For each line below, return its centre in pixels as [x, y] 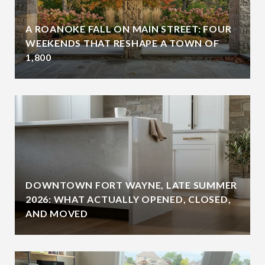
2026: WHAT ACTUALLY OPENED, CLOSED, [128, 199]
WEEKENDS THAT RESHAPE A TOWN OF [122, 43]
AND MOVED [57, 213]
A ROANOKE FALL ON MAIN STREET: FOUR [129, 29]
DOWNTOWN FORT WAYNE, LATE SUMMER [131, 185]
